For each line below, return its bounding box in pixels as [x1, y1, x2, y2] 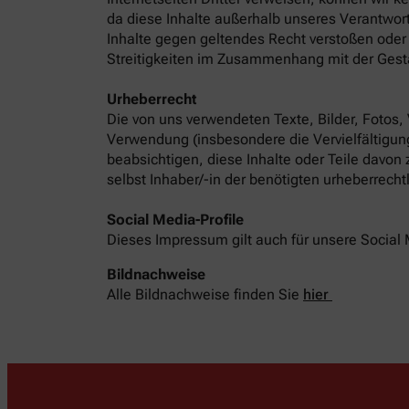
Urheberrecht [107, 89, 196, 108]
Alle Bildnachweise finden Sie [107, 285, 303, 303]
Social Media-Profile [107, 210, 244, 228]
